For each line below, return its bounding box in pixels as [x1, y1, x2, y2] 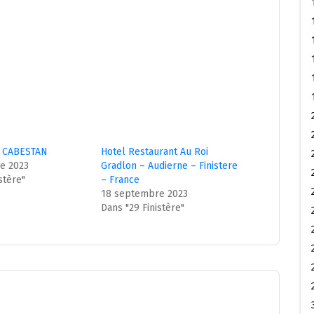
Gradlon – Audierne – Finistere [101, 160, 238, 172]
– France [101, 174, 140, 186]
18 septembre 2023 [101, 188, 189, 200]
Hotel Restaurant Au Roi [101, 146, 209, 158]
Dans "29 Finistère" [101, 202, 185, 214]
